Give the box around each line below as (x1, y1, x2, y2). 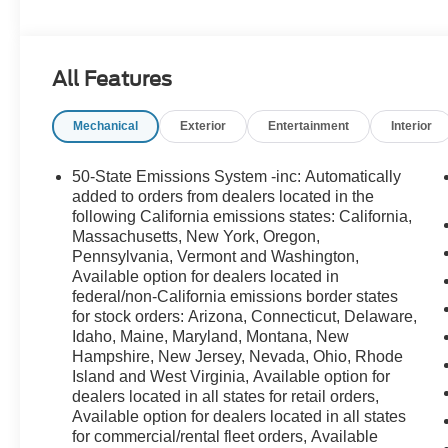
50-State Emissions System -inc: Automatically (72, 167, 402, 185)
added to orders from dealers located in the (72, 187, 375, 205)
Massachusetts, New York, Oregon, (72, 227, 321, 245)
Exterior (180, 118, 227, 133)
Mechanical (73, 118, 139, 133)
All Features (52, 66, 172, 91)
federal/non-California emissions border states (72, 287, 399, 305)
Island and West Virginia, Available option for (72, 367, 391, 385)
